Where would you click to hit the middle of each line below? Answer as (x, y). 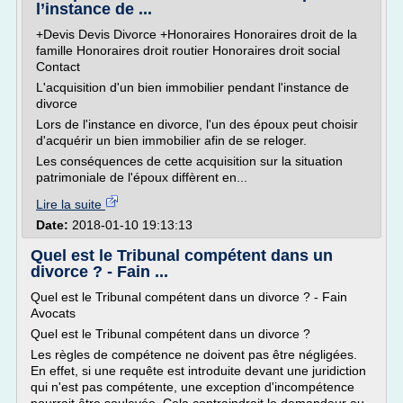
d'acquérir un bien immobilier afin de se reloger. (171, 140)
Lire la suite (71, 204)
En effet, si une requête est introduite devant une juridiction (198, 371)
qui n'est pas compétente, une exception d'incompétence (193, 387)
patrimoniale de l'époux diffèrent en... (142, 177)
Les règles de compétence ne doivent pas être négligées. (194, 354)
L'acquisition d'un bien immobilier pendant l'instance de (193, 87)
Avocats (53, 313)
